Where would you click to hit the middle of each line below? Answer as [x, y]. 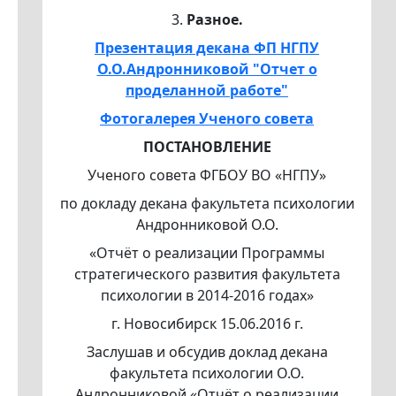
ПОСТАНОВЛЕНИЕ [207, 147]
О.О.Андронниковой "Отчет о [207, 69]
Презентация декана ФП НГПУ [207, 48]
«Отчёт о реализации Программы [207, 253]
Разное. [214, 20]
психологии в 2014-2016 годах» [207, 296]
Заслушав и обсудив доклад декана [207, 352]
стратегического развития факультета [207, 274]
